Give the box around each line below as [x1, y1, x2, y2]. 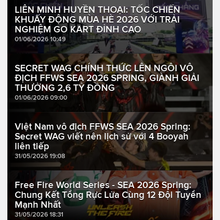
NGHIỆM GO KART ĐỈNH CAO [15, 24, 141, 35]
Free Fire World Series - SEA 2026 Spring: [15, 180, 192, 191]
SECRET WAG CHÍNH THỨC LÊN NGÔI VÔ [15, 63, 193, 74]
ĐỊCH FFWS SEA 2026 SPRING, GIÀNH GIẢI [15, 73, 199, 83]
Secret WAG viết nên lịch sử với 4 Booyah [15, 131, 189, 142]
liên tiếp [15, 141, 49, 152]
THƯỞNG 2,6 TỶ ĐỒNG [15, 82, 115, 93]
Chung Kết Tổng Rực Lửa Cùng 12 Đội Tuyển [15, 190, 201, 200]
